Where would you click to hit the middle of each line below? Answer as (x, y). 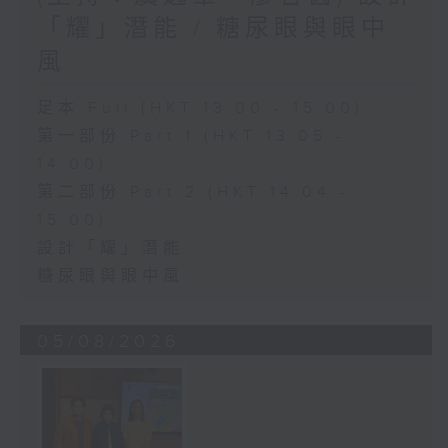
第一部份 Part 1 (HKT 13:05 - (191, 137)
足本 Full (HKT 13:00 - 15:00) (200, 109)
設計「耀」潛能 (110, 249)
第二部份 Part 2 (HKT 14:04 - (193, 193)
